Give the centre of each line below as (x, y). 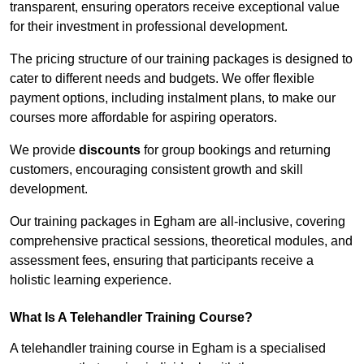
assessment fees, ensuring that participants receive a (162, 261)
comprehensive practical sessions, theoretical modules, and (181, 241)
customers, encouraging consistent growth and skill (156, 170)
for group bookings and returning (236, 150)
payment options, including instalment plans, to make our (173, 98)
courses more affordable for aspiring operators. (143, 118)
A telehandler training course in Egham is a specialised (168, 349)
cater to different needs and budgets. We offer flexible (162, 79)
